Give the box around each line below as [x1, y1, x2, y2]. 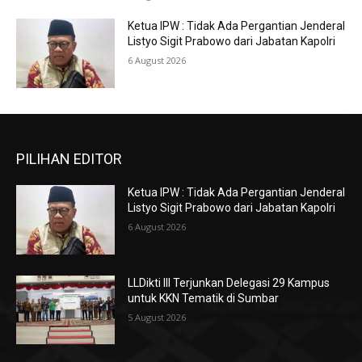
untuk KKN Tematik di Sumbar [128, 291, 280, 305]
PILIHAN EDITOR [16, 150, 122, 168]
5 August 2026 [128, 310, 187, 323]
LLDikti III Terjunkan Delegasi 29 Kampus [128, 276, 330, 289]
